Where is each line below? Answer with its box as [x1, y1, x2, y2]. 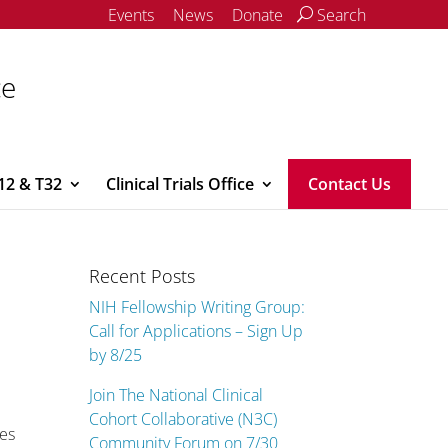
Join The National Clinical [89, 384, 264, 406]
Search [313, 4, 366, 26]
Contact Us [308, 173, 391, 195]
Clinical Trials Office [106, 173, 254, 195]
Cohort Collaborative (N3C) [89, 408, 278, 430]
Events [108, 4, 154, 26]
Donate [232, 4, 283, 26]
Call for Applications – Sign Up [89, 320, 304, 342]
